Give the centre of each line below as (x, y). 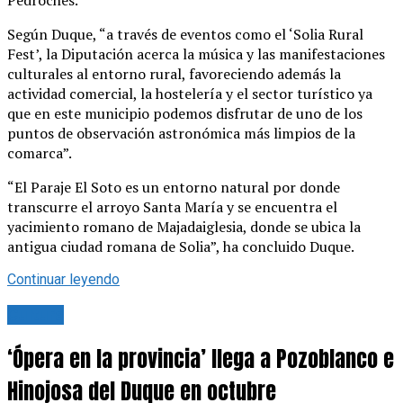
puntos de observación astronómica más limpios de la (181, 134)
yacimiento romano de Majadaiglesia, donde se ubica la (184, 227)
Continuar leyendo (63, 280)
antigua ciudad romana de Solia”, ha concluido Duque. (181, 247)
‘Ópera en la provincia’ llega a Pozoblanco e (201, 359)
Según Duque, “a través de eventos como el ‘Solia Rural (185, 35)
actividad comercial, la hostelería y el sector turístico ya (190, 94)
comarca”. (40, 153)
